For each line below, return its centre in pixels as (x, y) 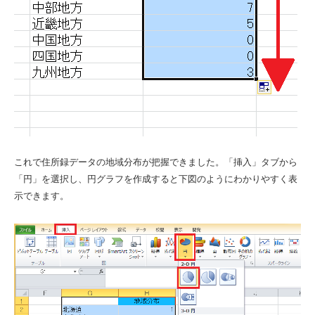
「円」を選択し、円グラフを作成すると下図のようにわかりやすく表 (156, 179)
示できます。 (41, 196)
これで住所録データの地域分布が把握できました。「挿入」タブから (156, 162)
